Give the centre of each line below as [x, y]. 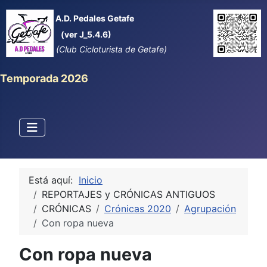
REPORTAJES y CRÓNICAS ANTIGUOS [128, 194]
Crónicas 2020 [138, 209]
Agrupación [210, 209]
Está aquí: [54, 180]
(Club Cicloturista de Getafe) [110, 49]
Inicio [91, 180]
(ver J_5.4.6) [86, 34]
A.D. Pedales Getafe [94, 18]
